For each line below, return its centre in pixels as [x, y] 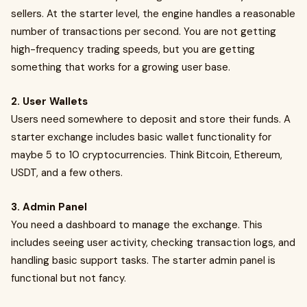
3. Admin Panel [49, 207]
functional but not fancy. [69, 278]
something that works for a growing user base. [121, 67]
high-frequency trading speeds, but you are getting [133, 49]
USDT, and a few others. [67, 173]
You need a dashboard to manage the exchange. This [137, 225]
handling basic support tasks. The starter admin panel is [143, 260]
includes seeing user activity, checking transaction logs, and [153, 243]
